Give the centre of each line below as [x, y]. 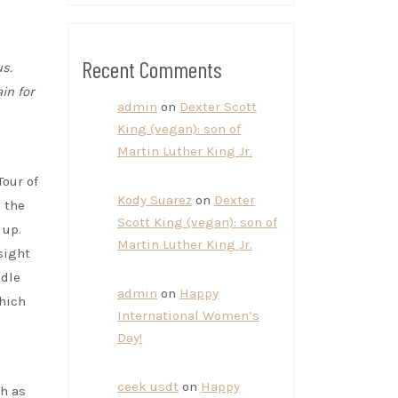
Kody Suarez [155, 200]
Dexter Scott [218, 107]
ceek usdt [148, 386]
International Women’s [188, 315]
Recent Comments [152, 69]
